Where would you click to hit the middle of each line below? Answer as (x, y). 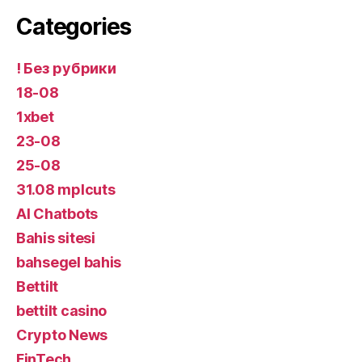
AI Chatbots (57, 213)
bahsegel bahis (69, 262)
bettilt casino (62, 310)
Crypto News (62, 335)
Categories (74, 26)
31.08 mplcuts (66, 189)
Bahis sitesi (56, 238)
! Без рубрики (66, 68)
